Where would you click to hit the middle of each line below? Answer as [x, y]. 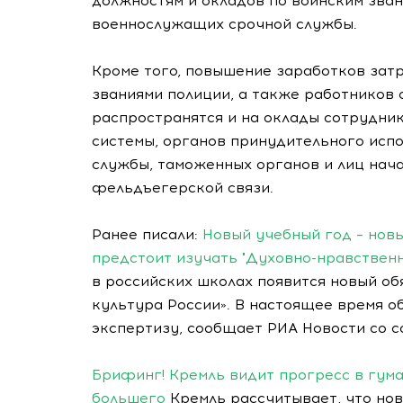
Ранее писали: [147, 234]
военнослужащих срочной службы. [224, 24]
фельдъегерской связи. [183, 188]
